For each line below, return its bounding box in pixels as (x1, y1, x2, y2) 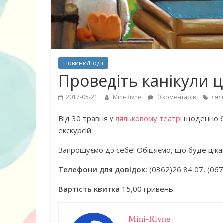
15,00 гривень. (120, 184, 175, 194)
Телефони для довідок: (58, 164, 147, 174)
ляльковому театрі (115, 113, 184, 123)
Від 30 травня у (58, 113, 115, 123)
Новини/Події (63, 59, 103, 67)
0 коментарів (156, 93, 196, 101)
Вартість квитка (58, 184, 120, 194)
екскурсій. (58, 125, 93, 135)
